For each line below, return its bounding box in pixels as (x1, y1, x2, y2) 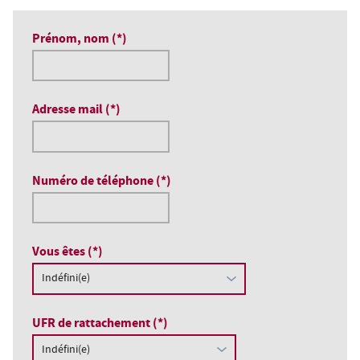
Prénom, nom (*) (32, 29, 127, 50)
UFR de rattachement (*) (32, 313, 168, 334)
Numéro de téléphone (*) (32, 171, 171, 192)
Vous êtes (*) (32, 243, 103, 264)
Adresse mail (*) (32, 100, 121, 121)
